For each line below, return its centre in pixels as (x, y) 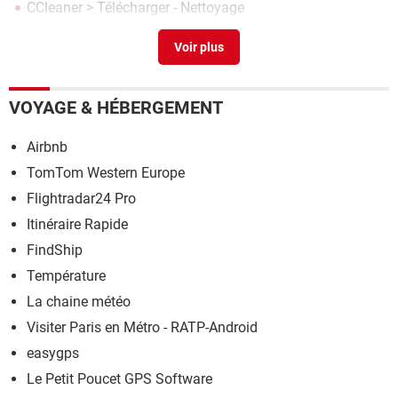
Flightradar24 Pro (81, 199)
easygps (53, 353)
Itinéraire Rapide (77, 224)
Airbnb (47, 147)
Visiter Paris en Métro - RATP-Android (142, 327)
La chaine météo (79, 302)
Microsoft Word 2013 (93, 32)
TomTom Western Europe (106, 173)
